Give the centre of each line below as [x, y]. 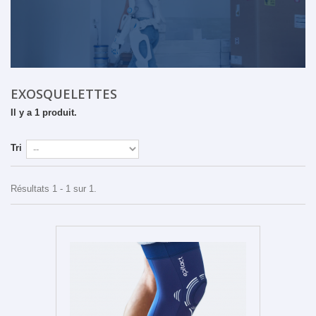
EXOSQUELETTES [66, 94]
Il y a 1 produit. [44, 113]
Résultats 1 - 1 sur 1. [54, 189]
